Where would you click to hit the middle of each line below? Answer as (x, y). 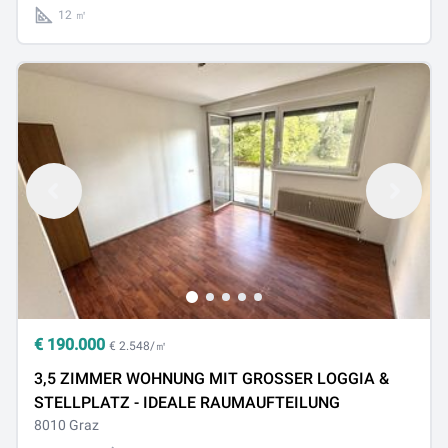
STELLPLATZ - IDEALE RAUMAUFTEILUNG (187, 402)
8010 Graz (66, 425)
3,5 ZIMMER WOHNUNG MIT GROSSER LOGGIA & (211, 378)
